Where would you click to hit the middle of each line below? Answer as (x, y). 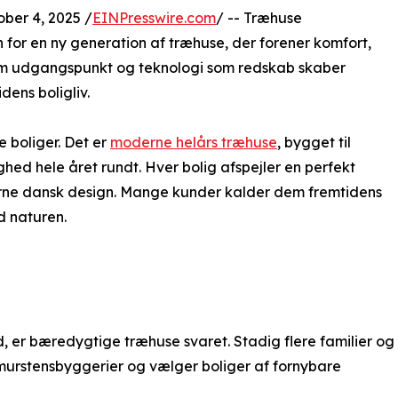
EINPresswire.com (154, 17)
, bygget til (314, 142)
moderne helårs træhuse (194, 142)
